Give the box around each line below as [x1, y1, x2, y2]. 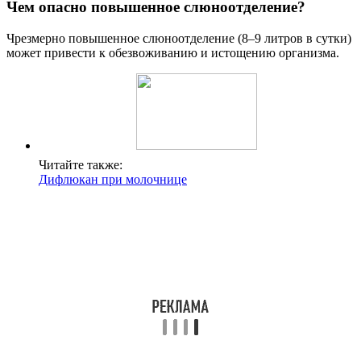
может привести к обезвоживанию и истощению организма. [6, 45, 339, 60]
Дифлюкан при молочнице [39, 172, 187, 186]
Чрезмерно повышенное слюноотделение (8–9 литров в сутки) [6, 31, 351, 45]
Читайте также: [39, 157, 122, 172]
